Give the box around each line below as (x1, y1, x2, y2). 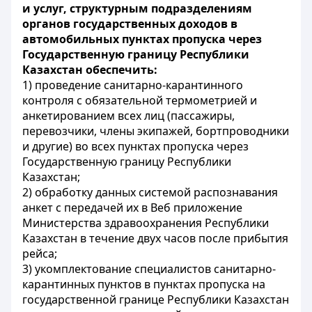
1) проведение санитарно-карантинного (22, 77, 243, 93)
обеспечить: (86, 62, 157, 77)
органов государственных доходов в (22, 16, 237, 31)
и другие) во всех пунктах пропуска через (22, 139, 249, 154)
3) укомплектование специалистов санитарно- (22, 261, 276, 276)
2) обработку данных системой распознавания (22, 185, 278, 200)
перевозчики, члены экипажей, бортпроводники (22, 123, 289, 139)
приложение (173, 200, 242, 215)
